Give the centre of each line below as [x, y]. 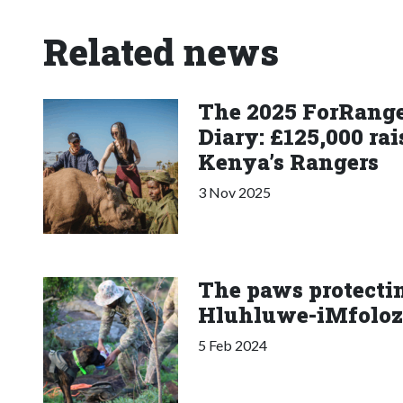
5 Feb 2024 [233, 345]
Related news [161, 51]
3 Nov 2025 [234, 192]
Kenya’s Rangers [288, 161]
